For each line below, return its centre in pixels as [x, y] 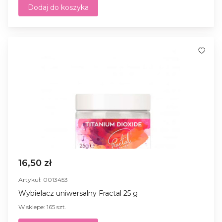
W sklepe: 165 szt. [42, 207]
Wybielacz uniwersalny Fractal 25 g [78, 193]
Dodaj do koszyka [58, 7]
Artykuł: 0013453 [43, 179]
